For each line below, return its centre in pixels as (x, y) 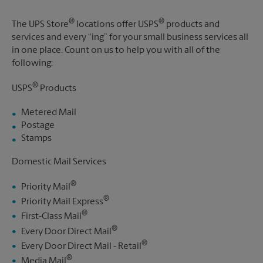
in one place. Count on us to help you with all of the (116, 51)
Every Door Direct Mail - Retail (81, 247)
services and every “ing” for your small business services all (130, 38)
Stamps (36, 138)
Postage (38, 125)
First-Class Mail (51, 217)
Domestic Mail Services (59, 162)
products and (192, 25)
